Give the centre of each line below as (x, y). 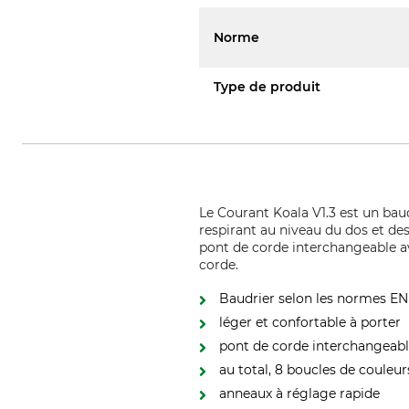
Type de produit (267, 87)
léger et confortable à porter (310, 322)
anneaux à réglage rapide (300, 393)
